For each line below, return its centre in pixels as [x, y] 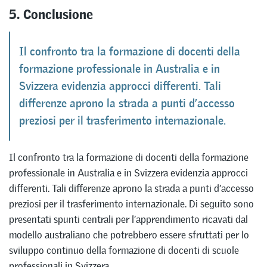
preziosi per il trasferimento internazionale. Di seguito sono [131, 204]
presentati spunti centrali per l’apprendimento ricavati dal [128, 219]
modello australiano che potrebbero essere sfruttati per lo [129, 235]
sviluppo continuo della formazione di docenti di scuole [124, 250]
